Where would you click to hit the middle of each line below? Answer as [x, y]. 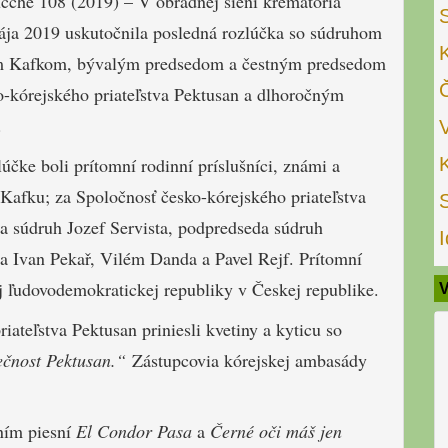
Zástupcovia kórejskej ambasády [249, 359]
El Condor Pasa [134, 430]
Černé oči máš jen [276, 430]
